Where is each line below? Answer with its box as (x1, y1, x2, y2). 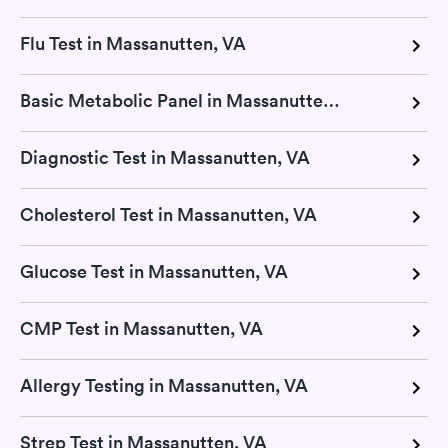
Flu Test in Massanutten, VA (20, 32, 246, 56)
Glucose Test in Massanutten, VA (20, 260, 288, 284)
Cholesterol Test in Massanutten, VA (20, 203, 317, 227)
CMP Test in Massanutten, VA (20, 317, 263, 341)
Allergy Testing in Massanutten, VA (20, 374, 308, 398)
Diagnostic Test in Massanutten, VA (20, 146, 310, 170)
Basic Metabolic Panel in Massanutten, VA (323, 89, 340, 113)
